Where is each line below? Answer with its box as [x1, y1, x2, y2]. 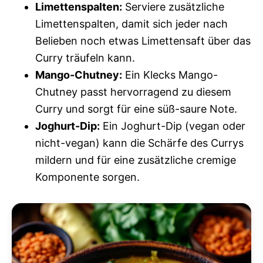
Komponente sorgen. [35, 170, 140, 183]
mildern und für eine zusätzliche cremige [35, 153, 236, 166]
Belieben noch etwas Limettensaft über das [35, 34, 251, 47]
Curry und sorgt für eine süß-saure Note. [35, 102, 237, 115]
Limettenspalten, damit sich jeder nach [35, 17, 228, 30]
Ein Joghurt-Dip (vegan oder [100, 119, 245, 132]
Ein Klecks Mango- [122, 68, 218, 81]
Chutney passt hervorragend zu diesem [35, 85, 231, 98]
